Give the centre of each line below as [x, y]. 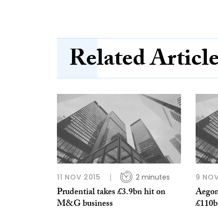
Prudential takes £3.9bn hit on [111, 193]
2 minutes [153, 177]
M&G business [85, 205]
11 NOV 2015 [79, 177]
